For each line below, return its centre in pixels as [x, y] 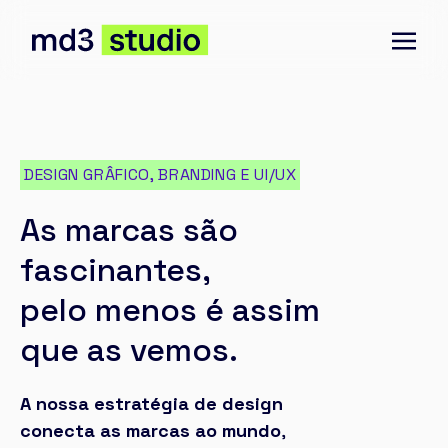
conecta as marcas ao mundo [150, 430]
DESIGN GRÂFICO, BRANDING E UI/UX [160, 174]
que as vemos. [129, 350]
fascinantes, [115, 270]
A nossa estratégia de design [151, 403]
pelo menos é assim [170, 310]
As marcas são [129, 230]
